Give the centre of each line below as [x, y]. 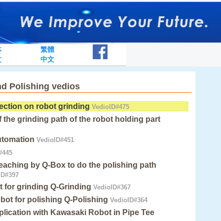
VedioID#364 [128, 200]
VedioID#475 [110, 107]
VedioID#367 [111, 187]
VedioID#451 [55, 140]
